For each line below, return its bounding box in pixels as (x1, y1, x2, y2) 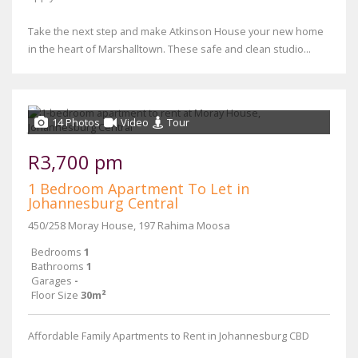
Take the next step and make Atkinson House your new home (28, 24, 324, 38)
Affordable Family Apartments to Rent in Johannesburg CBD (28, 328, 309, 343)
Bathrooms (31, 259, 84, 273)
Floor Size (31, 288, 78, 302)
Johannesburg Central (28, 193, 178, 213)
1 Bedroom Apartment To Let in (28, 179, 249, 198)
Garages (31, 273, 72, 288)
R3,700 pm (28, 149, 123, 175)
